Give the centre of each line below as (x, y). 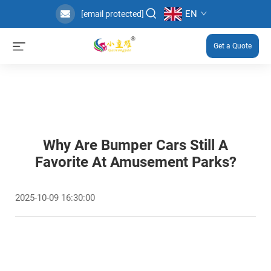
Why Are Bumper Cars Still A (135, 145)
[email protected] (112, 14)
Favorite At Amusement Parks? (135, 162)
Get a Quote (233, 46)
